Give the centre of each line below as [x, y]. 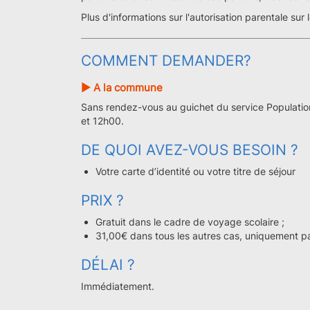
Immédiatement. [118, 286]
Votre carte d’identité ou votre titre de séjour [195, 171]
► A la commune [122, 88]
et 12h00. [102, 121]
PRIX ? [102, 200]
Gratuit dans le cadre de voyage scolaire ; [190, 222]
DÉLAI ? [108, 265]
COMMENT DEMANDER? [166, 61]
